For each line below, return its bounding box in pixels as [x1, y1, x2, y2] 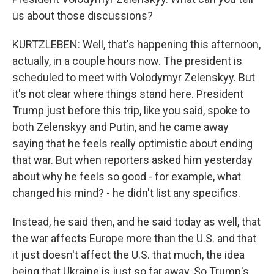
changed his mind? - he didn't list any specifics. [12, 187, 240, 199]
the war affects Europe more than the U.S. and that [12, 232, 256, 245]
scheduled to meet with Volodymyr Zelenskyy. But [12, 71, 255, 84]
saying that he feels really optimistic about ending [12, 137, 253, 150]
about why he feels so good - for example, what [12, 170, 241, 183]
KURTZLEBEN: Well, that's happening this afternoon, [12, 38, 261, 51]
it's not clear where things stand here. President [12, 87, 243, 100]
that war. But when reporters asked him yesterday [12, 154, 253, 166]
